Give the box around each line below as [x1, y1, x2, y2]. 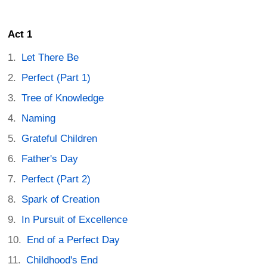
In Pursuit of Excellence [21, 214, 128, 226]
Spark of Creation [21, 194, 100, 206]
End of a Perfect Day [27, 234, 120, 246]
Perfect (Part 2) [21, 173, 91, 185]
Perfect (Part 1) [21, 72, 91, 84]
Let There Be [21, 52, 79, 64]
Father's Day [21, 153, 79, 165]
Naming [21, 113, 56, 125]
